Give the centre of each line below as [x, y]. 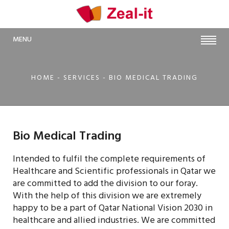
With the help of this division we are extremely [107, 197]
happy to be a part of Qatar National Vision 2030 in [113, 209]
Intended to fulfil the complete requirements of [109, 160]
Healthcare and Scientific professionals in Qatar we [114, 173]
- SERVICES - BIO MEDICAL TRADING [126, 79]
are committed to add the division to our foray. [105, 185]
